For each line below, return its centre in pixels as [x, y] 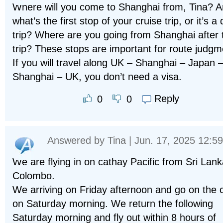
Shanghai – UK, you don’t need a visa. [97, 77]
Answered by [77, 140]
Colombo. [34, 175]
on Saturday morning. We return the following [113, 203]
